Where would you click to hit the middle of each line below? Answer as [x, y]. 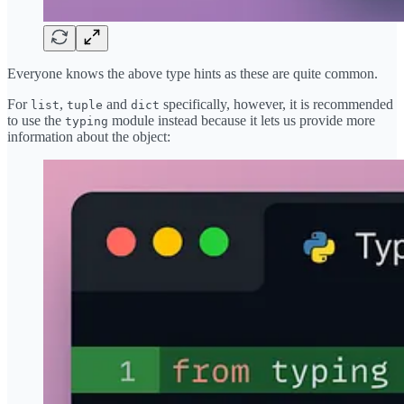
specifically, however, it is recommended [276, 105]
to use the [36, 121]
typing [87, 122]
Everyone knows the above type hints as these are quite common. [193, 74]
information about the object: [89, 137]
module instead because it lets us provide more [242, 121]
